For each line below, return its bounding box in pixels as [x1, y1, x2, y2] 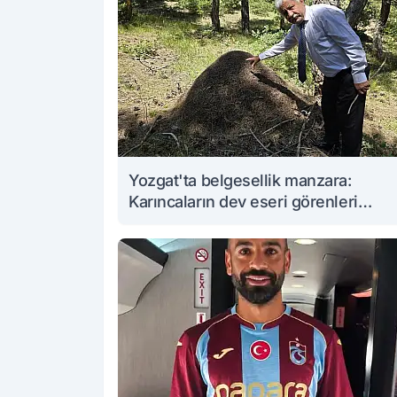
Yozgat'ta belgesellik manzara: [128, 171, 352, 191]
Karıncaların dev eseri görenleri [128, 192, 358, 212]
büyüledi [128, 214, 192, 233]
